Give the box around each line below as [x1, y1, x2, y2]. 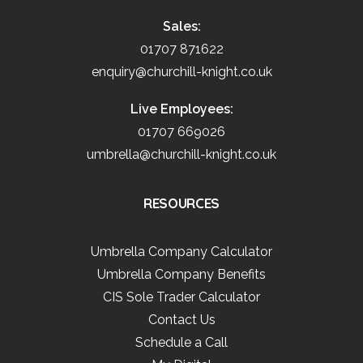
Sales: [162, 19, 201, 34]
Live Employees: [130, 101, 233, 117]
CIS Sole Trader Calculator [103, 289, 260, 305]
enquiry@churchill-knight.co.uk [91, 64, 272, 79]
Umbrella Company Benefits [97, 267, 266, 282]
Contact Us [147, 312, 216, 327]
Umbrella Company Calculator [91, 244, 272, 259]
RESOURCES [143, 194, 220, 211]
